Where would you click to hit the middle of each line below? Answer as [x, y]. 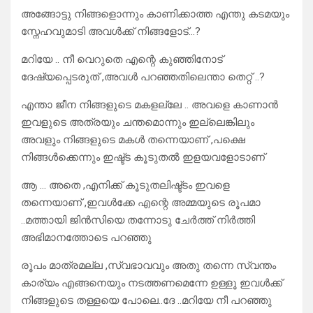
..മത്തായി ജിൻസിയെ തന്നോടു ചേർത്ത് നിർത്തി [138, 220]
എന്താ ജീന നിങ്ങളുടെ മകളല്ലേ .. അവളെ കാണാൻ [150, 105]
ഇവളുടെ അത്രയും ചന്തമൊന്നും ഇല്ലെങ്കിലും [138, 123]
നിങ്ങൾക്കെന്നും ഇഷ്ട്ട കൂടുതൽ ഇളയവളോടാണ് [143, 158]
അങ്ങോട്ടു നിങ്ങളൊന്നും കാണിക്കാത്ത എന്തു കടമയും [155, 14]
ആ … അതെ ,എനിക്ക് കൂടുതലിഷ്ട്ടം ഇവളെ [125, 185]
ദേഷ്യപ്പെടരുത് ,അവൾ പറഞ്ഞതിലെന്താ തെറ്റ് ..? [143, 77]
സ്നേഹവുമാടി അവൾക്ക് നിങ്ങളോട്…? [111, 32]
